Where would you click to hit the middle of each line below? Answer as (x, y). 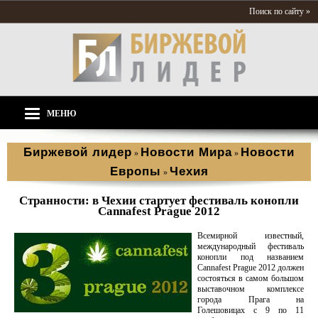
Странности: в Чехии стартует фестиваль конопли (159, 201)
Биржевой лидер (78, 152)
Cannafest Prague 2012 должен (251, 268)
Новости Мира (186, 152)
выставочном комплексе (251, 289)
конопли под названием (251, 257)
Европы (135, 171)
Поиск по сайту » (280, 11)
